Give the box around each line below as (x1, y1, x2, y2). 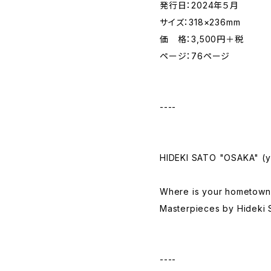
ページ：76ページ (160, 51, 230, 61)
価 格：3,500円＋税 (160, 34, 244, 44)
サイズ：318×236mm (160, 17, 241, 27)
